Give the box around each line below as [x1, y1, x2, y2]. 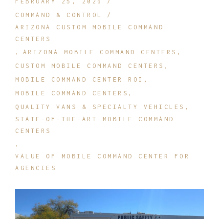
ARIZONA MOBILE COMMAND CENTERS [22, 48, 177, 56]
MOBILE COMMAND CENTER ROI [15, 75, 144, 83]
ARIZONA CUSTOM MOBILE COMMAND [15, 23, 164, 31]
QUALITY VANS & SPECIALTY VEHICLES [15, 103, 185, 110]
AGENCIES [15, 164, 57, 172]
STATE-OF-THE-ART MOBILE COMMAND [15, 115, 175, 123]
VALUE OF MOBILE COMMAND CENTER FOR [15, 152, 190, 160]
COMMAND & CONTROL [15, 11, 103, 19]
